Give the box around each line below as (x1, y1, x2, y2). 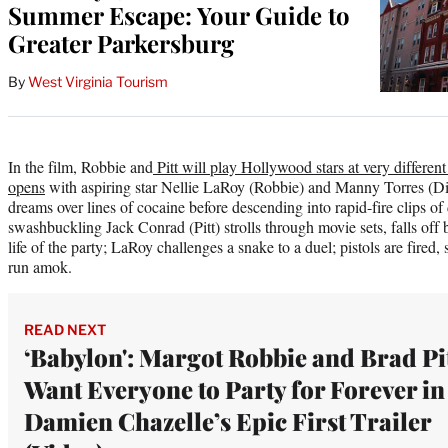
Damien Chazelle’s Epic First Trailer (24, 404, 431, 437)
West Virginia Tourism (28, 72, 168, 90)
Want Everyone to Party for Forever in (24, 372, 445, 405)
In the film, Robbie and (8, 155, 153, 177)
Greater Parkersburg (8, 26, 234, 59)
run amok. (8, 255, 72, 277)
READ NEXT (24, 320, 106, 338)
